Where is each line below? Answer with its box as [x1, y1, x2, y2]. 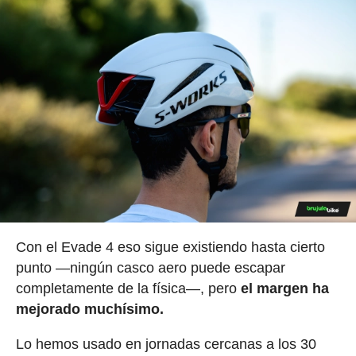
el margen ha [240, 280, 329, 296]
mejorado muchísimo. [15, 300, 164, 317]
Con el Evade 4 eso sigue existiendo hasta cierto [15, 238, 325, 255]
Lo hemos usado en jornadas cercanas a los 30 [15, 335, 316, 352]
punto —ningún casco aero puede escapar [15, 259, 285, 276]
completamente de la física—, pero [15, 280, 241, 296]
